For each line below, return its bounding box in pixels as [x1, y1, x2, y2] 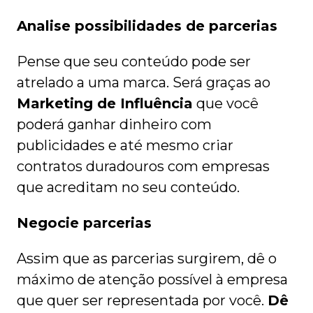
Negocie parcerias [17, 214, 152, 232]
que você [193, 95, 259, 112]
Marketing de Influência [17, 95, 193, 112]
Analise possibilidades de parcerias [17, 17, 277, 35]
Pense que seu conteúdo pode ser [17, 53, 251, 71]
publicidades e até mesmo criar [17, 137, 233, 154]
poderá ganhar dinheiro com [17, 116, 212, 133]
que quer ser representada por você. [17, 292, 268, 310]
